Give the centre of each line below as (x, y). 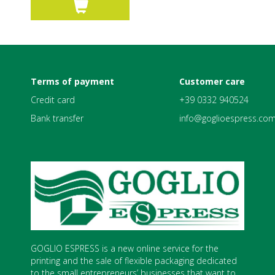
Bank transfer (57, 118)
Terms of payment (72, 82)
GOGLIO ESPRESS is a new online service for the (125, 249)
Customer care (212, 82)
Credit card (53, 100)
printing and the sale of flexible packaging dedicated (134, 261)
